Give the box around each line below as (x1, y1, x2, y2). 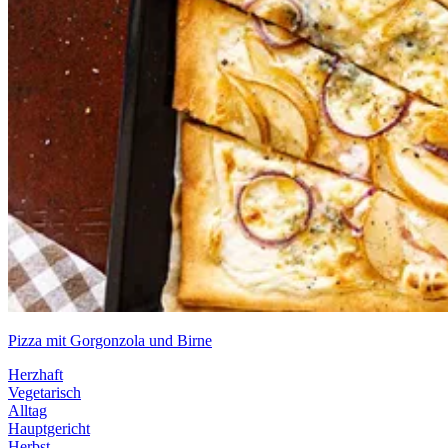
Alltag (8, 402, 47, 420)
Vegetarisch (8, 384, 81, 402)
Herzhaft (8, 366, 63, 384)
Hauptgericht (8, 420, 90, 438)
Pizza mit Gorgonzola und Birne (8, 332, 212, 350)
